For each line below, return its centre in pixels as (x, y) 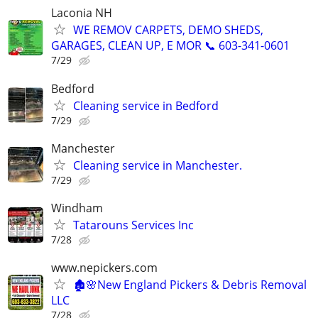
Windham (77, 208)
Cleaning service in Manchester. (158, 165)
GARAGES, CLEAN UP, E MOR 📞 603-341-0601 (170, 46)
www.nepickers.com (104, 268)
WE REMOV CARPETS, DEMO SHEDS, (168, 30)
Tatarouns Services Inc (133, 225)
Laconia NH (82, 13)
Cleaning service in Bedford (146, 105)
